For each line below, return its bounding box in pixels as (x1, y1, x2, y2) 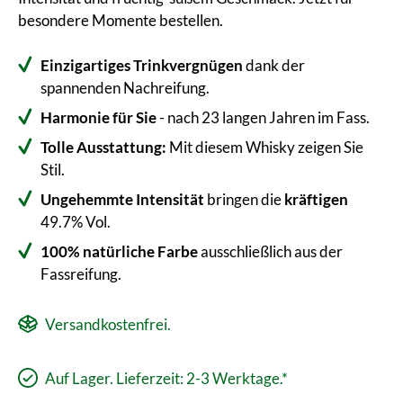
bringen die (204, 189, 284, 209)
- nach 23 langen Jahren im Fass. (157, 107, 370, 127)
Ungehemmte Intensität (40, 189, 204, 209)
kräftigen (284, 189, 348, 209)
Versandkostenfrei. (42, 314, 171, 334)
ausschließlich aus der (198, 241, 343, 261)
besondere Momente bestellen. (18, 10, 223, 30)
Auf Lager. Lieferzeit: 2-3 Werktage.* (42, 368, 288, 388)
